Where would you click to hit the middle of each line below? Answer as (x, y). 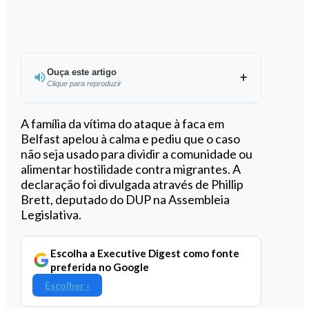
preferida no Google (100, 267)
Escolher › (68, 285)
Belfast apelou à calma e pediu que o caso (131, 138)
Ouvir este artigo (149, 121)
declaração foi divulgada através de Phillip (132, 184)
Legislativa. (51, 214)
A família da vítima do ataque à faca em (123, 123)
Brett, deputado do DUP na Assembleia (126, 199)
